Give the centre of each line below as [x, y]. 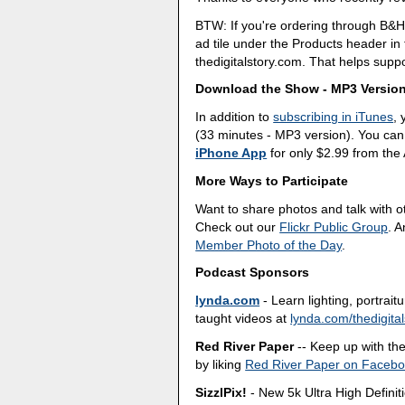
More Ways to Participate [272, 180]
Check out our [238, 226]
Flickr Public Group [334, 226]
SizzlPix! [221, 392]
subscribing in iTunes [334, 117]
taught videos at [243, 319]
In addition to [235, 117]
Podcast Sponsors [253, 273]
